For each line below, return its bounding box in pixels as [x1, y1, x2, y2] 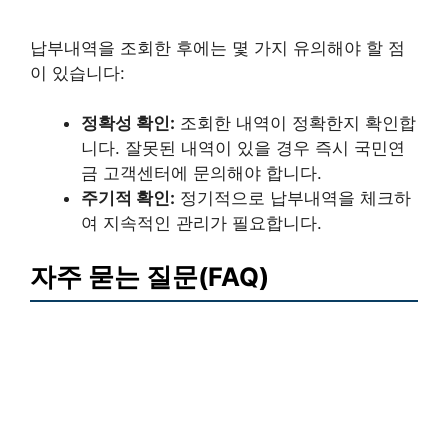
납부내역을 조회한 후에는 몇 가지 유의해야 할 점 [30, 37, 405, 58]
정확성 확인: [81, 113, 175, 133]
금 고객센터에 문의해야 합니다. [81, 163, 322, 183]
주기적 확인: [81, 188, 175, 208]
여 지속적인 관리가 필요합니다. [81, 213, 322, 233]
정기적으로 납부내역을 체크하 [175, 188, 411, 208]
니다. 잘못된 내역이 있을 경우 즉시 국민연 [81, 138, 405, 158]
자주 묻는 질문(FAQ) [30, 260, 269, 292]
